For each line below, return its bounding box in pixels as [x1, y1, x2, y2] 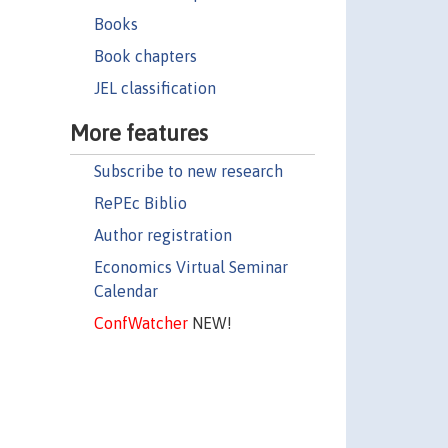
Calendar [93, 281, 158, 300]
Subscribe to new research [93, 161, 283, 180]
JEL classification [93, 78, 216, 97]
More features [69, 119, 208, 146]
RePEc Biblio [93, 193, 187, 212]
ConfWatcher [93, 313, 188, 332]
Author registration [93, 225, 232, 244]
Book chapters [93, 46, 197, 65]
